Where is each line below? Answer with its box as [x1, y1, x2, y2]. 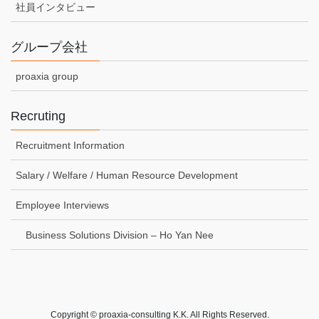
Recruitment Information [16, 140, 125, 152]
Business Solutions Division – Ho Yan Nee [26, 229, 214, 241]
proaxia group [16, 70, 78, 83]
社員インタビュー [16, 1, 95, 14]
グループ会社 [11, 40, 88, 55]
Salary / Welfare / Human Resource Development [16, 169, 238, 182]
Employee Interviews [16, 199, 109, 211]
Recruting [11, 109, 66, 124]
